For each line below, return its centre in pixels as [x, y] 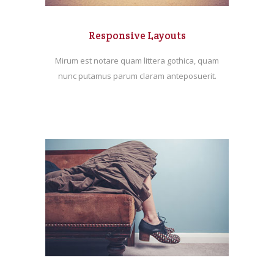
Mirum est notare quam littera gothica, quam [137, 60]
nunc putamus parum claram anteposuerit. [137, 76]
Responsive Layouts [137, 35]
